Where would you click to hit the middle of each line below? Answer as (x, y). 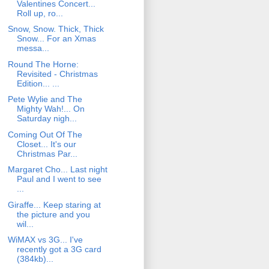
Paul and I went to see (59, 179)
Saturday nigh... (47, 119)
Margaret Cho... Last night (57, 170)
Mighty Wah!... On (50, 109)
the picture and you (53, 214)
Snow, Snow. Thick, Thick (56, 29)
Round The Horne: (43, 64)
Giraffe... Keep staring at (54, 204)
